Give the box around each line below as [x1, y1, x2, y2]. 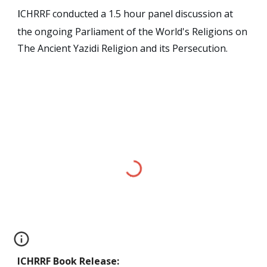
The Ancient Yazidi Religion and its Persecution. [17, 42, 228, 55]
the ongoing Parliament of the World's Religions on [17, 25, 248, 39]
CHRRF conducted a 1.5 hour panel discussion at [20, 7, 234, 21]
